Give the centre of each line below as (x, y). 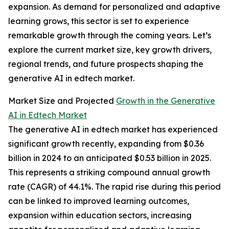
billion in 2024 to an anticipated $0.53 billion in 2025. (110, 158)
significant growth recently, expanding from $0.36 (106, 144)
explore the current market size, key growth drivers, (110, 50)
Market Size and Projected (62, 101)
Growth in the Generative (166, 101)
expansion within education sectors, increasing (100, 215)
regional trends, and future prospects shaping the (106, 64)
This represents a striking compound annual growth (109, 173)
